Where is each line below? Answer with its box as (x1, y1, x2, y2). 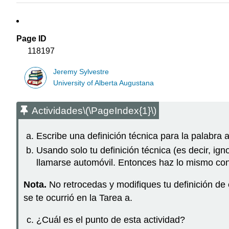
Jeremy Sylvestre (53, 67, 109, 76)
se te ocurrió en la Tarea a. (24, 192, 132, 203)
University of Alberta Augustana (53, 79, 154, 87)
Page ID (16, 34, 47, 43)
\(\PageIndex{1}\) (83, 105, 156, 117)
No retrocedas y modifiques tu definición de (49, 179, 228, 190)
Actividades (32, 105, 83, 117)
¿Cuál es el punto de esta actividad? (36, 214, 185, 225)
